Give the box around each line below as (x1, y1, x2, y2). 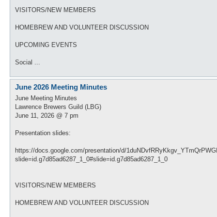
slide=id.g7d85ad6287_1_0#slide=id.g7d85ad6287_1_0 (15, 155, 168, 163)
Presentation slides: (15, 129, 71, 137)
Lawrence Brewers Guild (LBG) (15, 103, 101, 110)
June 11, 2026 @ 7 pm (15, 111, 78, 119)
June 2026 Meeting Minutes (15, 83, 107, 91)
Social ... (15, 59, 40, 66)
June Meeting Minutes (15, 94, 77, 102)
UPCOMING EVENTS (15, 41, 77, 48)
